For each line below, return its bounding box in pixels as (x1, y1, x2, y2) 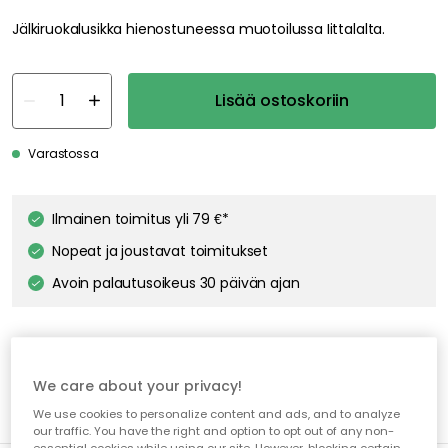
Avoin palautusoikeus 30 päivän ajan (52, 272, 300, 293)
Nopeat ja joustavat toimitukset (52, 240, 269, 261)
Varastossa (28, 144, 99, 162)
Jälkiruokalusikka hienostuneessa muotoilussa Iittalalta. (12, 18, 386, 39)
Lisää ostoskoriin (214, 88, 350, 112)
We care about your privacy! (33, 376, 243, 397)
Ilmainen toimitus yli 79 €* (52, 208, 229, 229)
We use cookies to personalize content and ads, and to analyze (33, 406, 401, 423)
